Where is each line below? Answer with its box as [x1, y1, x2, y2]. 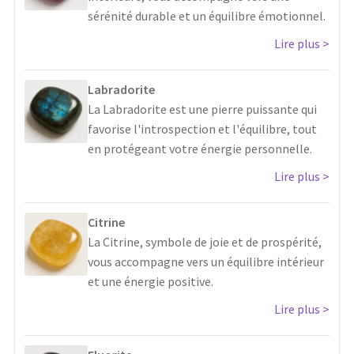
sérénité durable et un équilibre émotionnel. [88, 8, 326, 24]
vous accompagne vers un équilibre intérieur [88, 254, 324, 270]
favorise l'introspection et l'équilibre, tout [88, 121, 317, 137]
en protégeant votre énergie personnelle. [88, 141, 312, 157]
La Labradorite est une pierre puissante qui [88, 101, 317, 118]
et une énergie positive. [88, 273, 213, 290]
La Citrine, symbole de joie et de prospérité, [88, 234, 322, 250]
